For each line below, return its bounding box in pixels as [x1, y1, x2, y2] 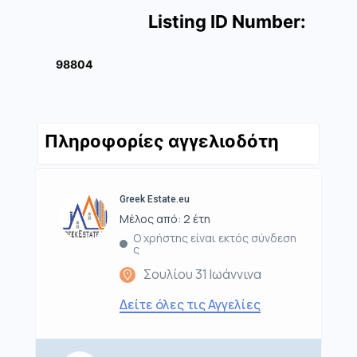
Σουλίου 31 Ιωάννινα [143, 265, 261, 284]
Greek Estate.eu [120, 194, 190, 206]
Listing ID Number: [148, 11, 306, 33]
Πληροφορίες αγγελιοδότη [45, 131, 279, 152]
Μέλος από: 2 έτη [120, 211, 210, 227]
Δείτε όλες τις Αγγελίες [120, 296, 261, 314]
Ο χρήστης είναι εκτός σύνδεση [132, 230, 296, 246]
